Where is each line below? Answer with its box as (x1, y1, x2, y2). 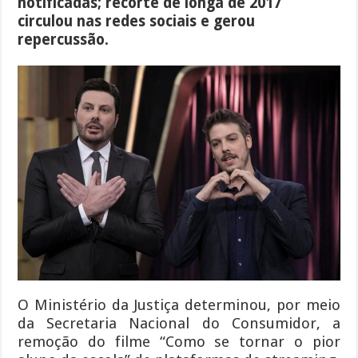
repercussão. (18, 30, 109, 48)
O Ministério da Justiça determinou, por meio (18, 296, 340, 313)
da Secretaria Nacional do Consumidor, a (18, 314, 340, 332)
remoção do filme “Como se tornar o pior (18, 332, 340, 350)
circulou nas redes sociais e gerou (18, 12, 256, 30)
